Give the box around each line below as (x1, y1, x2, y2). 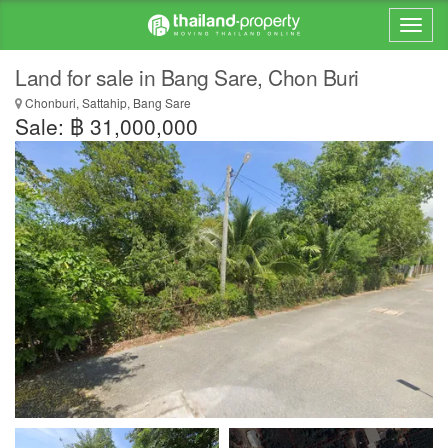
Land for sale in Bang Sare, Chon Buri (15, 62, 359, 92)
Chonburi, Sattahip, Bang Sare (22, 94, 191, 111)
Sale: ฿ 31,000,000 (15, 111, 198, 141)
